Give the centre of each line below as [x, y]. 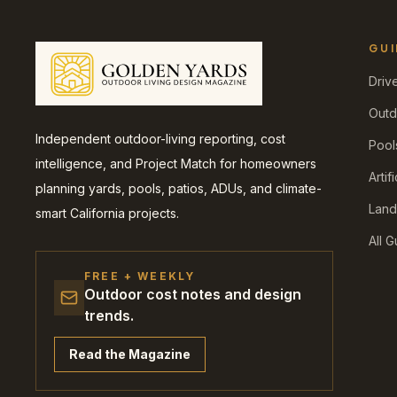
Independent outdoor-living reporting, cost [160, 139]
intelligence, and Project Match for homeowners [176, 163]
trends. [109, 315]
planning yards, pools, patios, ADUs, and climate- [179, 188]
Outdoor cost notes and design [193, 294]
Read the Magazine [130, 354]
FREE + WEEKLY [140, 276]
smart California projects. [107, 213]
